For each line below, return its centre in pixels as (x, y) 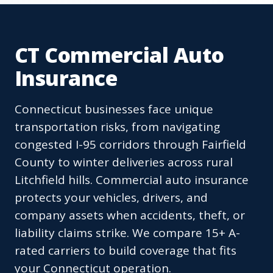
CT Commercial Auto (119, 55)
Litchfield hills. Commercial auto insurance (132, 180)
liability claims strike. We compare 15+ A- (127, 233)
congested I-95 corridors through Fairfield (130, 145)
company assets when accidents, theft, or (130, 215)
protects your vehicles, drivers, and (111, 198)
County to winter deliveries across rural (124, 162)
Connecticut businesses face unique (114, 109)
